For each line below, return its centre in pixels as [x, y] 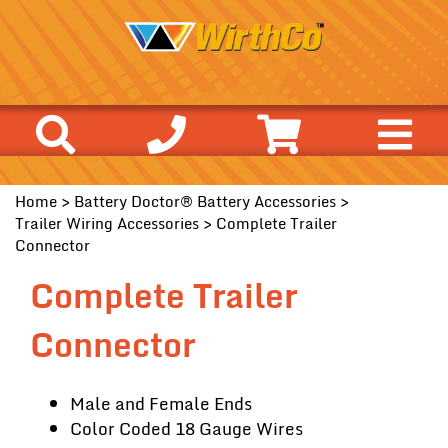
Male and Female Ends [161, 403]
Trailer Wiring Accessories [107, 223]
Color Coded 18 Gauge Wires [186, 428]
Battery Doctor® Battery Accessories [205, 201]
